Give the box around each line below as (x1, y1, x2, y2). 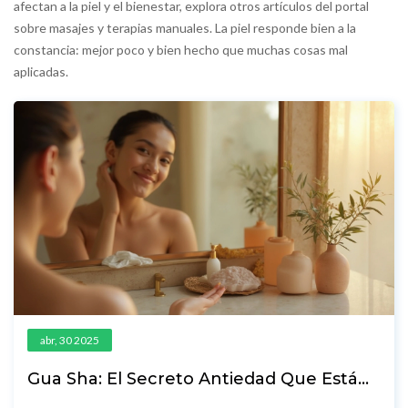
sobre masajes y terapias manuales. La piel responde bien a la (14, 20, 356, 36)
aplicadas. (14, 64, 68, 79)
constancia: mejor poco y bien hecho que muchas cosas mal (14, 42, 348, 57)
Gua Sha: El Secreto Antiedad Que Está (27, 369, 358, 390)
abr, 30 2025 (40, 333, 99, 348)
